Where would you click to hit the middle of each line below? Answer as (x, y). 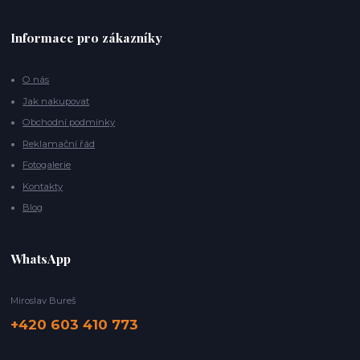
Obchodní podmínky (69, 123)
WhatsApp (41, 258)
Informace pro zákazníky (87, 38)
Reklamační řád (59, 143)
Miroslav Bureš (44, 300)
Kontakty (43, 186)
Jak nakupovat (56, 101)
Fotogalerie (47, 165)
